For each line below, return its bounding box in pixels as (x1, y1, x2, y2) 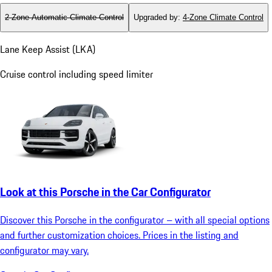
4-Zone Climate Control (183, 13, 263, 22)
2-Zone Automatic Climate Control (5, 13, 124, 22)
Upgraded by (134, 13, 178, 22)
